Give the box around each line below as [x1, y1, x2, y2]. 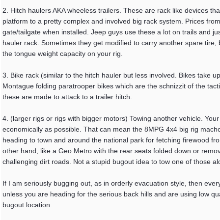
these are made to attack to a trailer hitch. [2, 93, 132, 101]
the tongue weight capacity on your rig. [2, 50, 123, 57]
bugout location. [2, 201, 52, 209]
